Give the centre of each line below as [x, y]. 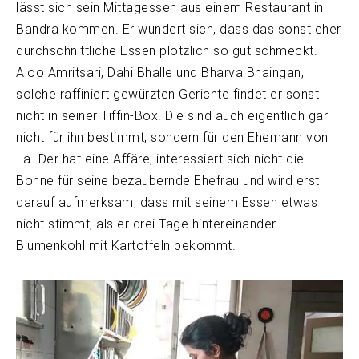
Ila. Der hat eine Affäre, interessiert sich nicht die [160, 159]
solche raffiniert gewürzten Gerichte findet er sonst [167, 94]
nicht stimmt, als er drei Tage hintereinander [146, 224]
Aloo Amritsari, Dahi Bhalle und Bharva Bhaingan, [160, 72]
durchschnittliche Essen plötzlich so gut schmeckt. [167, 50]
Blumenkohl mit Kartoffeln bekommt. [126, 245]
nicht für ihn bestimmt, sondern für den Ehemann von [172, 137]
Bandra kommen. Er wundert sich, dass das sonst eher [179, 29]
